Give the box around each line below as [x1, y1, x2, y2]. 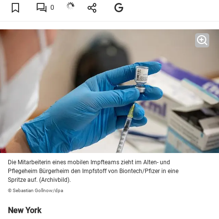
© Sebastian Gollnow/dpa [8, 188, 63, 194]
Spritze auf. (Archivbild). [8, 176, 71, 184]
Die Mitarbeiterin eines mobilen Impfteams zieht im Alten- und [8, 159, 170, 166]
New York [8, 206, 41, 216]
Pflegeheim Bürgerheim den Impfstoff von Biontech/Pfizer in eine [8, 168, 178, 175]
